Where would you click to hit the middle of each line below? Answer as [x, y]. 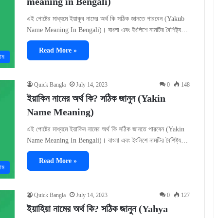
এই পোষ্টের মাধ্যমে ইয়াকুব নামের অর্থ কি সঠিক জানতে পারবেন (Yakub [106, 19]
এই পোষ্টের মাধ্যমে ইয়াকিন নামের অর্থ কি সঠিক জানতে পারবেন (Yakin [106, 129]
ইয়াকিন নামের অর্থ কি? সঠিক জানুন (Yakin [96, 99]
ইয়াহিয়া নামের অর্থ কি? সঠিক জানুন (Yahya [97, 209]
